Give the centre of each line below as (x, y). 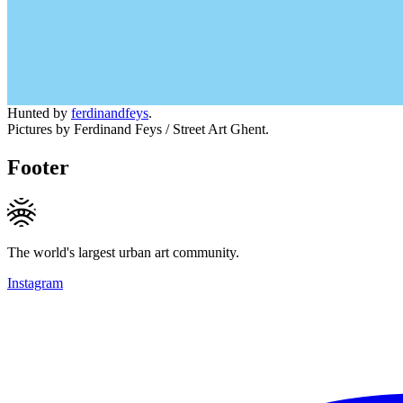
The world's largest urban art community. (123, 252)
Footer (38, 167)
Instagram (35, 282)
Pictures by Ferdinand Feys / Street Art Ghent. (138, 129)
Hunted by (39, 112)
